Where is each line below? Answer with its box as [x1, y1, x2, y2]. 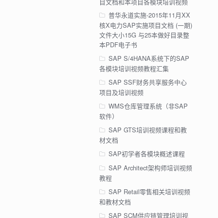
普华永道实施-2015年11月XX [108, 10, 190, 20]
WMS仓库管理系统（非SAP [108, 101, 188, 111]
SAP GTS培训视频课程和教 [108, 125, 187, 135]
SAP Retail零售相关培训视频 [108, 187, 190, 197]
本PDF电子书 [99, 40, 137, 50]
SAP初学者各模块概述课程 [108, 149, 185, 159]
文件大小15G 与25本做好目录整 [99, 30, 189, 40]
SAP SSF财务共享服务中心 [108, 77, 187, 87]
